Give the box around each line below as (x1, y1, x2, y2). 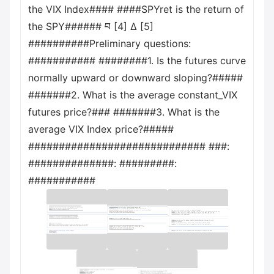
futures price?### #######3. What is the (28, 106, 220, 118)
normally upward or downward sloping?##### (28, 72, 243, 84)
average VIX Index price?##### (28, 123, 174, 135)
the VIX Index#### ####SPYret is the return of (28, 3, 244, 15)
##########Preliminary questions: (28, 37, 191, 50)
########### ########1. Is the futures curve (28, 54, 246, 67)
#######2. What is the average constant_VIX (28, 89, 237, 101)
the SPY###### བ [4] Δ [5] (28, 20, 154, 32)
